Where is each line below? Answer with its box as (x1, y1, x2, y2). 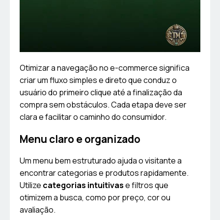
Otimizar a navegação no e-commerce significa (20, 62, 190, 74)
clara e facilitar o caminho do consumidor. (20, 111, 166, 123)
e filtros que (124, 180, 168, 191)
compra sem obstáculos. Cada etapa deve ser (20, 99, 187, 110)
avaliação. (20, 204, 55, 216)
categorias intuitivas (43, 180, 124, 191)
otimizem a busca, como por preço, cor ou (20, 192, 170, 203)
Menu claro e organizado (20, 132, 140, 146)
